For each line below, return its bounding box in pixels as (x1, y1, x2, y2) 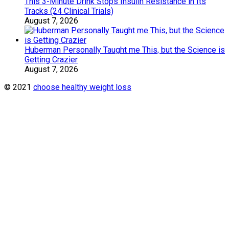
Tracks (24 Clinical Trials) (25, 6, 113, 16)
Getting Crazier (25, 55, 78, 64)
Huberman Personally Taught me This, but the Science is (25, 45, 225, 55)
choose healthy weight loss (33, 82, 131, 92)
